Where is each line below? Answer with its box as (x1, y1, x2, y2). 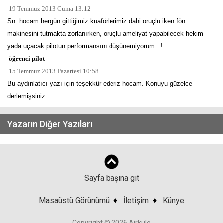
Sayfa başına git (84, 173, 139, 183)
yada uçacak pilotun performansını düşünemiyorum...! (7, 42, 163, 50)
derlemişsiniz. (7, 92, 47, 100)
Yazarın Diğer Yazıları (7, 119, 92, 129)
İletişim (123, 196, 149, 205)
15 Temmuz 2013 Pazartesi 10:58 (7, 67, 99, 75)
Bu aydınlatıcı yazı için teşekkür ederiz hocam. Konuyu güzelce (7, 80, 192, 87)
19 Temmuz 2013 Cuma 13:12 (7, 5, 91, 12)
